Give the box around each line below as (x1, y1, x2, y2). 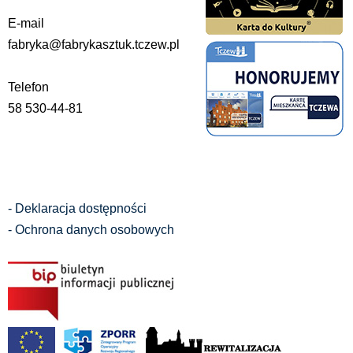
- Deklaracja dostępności (8, 201, 147, 215)
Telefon (8, 80, 49, 94)
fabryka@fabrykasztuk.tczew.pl (8, 37, 180, 51)
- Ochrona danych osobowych (8, 222, 174, 236)
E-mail (8, 16, 44, 30)
